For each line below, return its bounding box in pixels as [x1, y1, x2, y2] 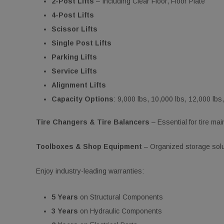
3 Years [51, 206, 78, 215]
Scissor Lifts [51, 24, 98, 33]
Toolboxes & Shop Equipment [36, 142, 142, 150]
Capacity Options [51, 94, 114, 103]
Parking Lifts [51, 52, 97, 61]
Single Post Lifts [51, 38, 112, 47]
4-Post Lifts [51, 10, 94, 19]
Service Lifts [51, 66, 97, 75]
